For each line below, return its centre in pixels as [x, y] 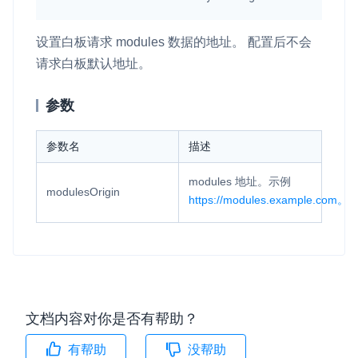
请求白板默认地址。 [93, 63]
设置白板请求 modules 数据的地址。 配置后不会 [174, 42]
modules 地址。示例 [240, 181]
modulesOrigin [83, 191]
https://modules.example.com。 [268, 199]
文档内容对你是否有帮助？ [112, 318]
